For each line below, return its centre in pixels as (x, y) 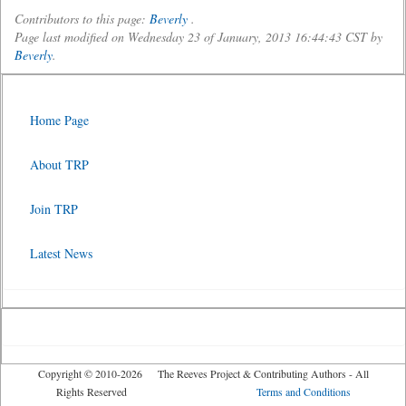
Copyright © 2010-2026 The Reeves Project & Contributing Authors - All (203, 373)
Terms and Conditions (303, 391)
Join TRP (54, 209)
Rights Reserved (156, 391)
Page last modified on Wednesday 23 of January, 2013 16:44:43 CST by (198, 37)
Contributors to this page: (82, 19)
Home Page (59, 120)
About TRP (59, 164)
